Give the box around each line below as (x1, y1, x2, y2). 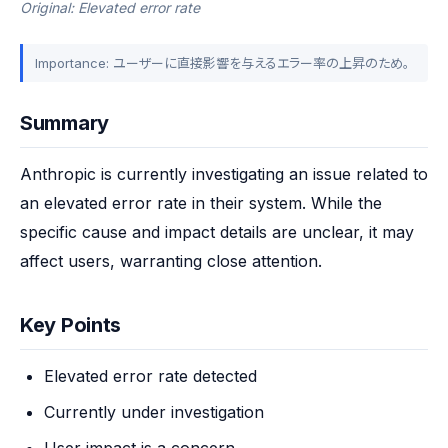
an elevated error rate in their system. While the (20, 193, 382, 213)
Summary (20, 111, 109, 135)
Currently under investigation (44, 402, 264, 422)
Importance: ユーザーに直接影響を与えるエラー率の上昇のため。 (35, 55, 410, 71)
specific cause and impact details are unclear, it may (20, 222, 414, 242)
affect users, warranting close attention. (20, 251, 322, 271)
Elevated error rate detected (44, 366, 257, 386)
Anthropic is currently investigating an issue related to (20, 164, 428, 184)
